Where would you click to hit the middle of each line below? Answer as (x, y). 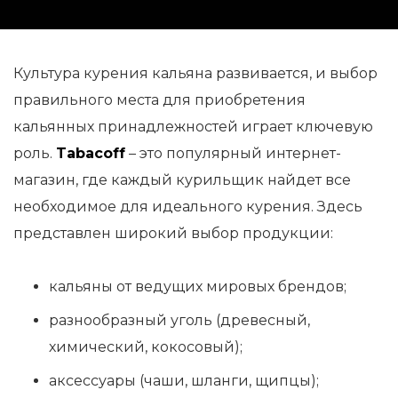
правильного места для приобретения (159, 100)
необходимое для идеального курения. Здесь (188, 207)
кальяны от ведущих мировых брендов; (198, 287)
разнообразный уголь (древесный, (179, 320)
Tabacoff (91, 153)
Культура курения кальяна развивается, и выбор (195, 73)
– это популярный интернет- (233, 153)
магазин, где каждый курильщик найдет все (182, 180)
